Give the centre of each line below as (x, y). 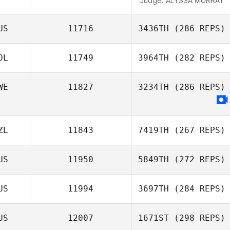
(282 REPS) (197, 58)
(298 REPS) (197, 218)
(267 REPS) (197, 130)
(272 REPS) (197, 159)
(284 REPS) (197, 189)
